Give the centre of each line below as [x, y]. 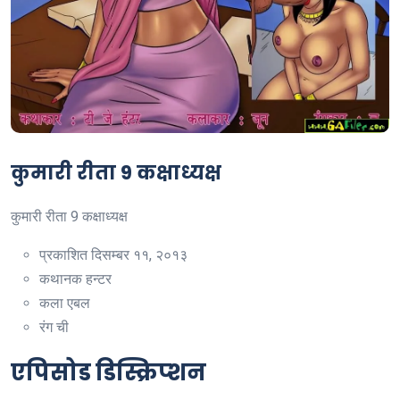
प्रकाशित [63, 255]
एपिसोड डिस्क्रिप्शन [108, 373]
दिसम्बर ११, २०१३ [137, 255]
